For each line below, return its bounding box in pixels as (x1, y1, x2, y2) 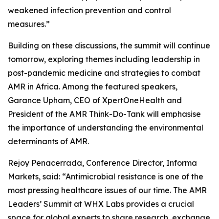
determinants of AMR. (8, 136, 89, 147)
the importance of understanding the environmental (8, 123, 203, 133)
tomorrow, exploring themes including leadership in (8, 54, 200, 65)
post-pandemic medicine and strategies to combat (8, 68, 200, 78)
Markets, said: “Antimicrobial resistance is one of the (8, 172, 203, 182)
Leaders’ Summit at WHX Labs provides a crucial (8, 199, 194, 209)
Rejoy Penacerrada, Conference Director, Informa (8, 158, 197, 168)
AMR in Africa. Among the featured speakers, (8, 82, 177, 92)
